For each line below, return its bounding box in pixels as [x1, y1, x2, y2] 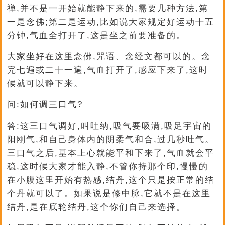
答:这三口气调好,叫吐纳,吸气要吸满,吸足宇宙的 [7, 121, 212, 131]
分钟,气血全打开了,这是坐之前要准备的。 [7, 31, 186, 40]
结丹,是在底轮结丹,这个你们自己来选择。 [7, 202, 186, 212]
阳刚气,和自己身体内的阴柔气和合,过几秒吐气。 [7, 135, 215, 144]
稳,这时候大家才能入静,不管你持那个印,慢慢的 [7, 162, 209, 171]
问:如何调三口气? [7, 100, 83, 109]
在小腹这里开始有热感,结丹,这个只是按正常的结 [7, 175, 215, 185]
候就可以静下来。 [7, 79, 84, 88]
